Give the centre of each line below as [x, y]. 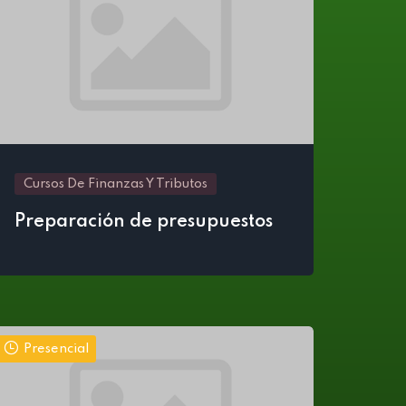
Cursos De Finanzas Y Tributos [116, 184]
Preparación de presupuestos [144, 222]
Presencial [56, 349]
